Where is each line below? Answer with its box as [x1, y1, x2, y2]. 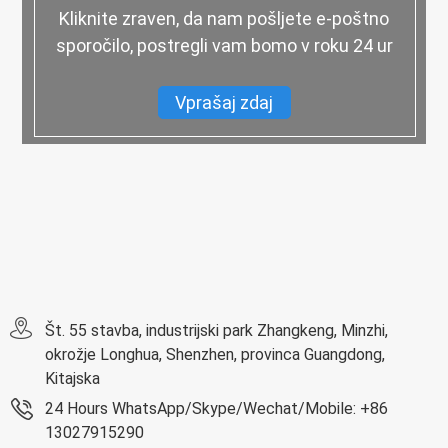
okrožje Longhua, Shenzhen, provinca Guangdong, [45, 345, 385, 365]
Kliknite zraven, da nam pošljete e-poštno [59, 7, 389, 29]
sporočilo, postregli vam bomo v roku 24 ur [55, 34, 393, 56]
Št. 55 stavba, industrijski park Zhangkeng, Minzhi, [45, 321, 388, 341]
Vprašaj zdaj [175, 91, 273, 113]
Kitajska [45, 369, 100, 389]
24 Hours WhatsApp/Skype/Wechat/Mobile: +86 [45, 399, 388, 419]
